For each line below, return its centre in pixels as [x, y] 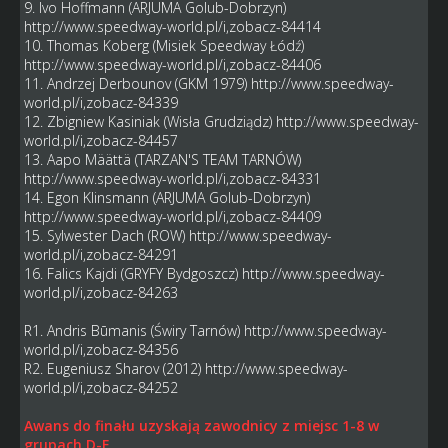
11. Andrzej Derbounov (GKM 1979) [137, 84]
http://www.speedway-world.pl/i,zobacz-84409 [172, 217]
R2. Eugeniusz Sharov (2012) [114, 369]
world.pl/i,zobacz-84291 [100, 255]
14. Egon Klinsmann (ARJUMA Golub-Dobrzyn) [166, 198]
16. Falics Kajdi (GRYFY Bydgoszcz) [132, 274]
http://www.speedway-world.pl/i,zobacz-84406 [172, 65]
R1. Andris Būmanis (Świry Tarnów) [133, 331]
